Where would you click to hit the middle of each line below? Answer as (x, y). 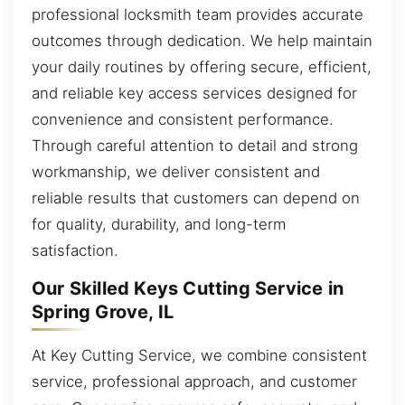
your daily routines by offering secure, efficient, (202, 66)
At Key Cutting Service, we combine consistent (199, 355)
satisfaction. (75, 250)
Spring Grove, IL (103, 312)
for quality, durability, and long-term (159, 224)
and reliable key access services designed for (194, 93)
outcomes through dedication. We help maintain (202, 40)
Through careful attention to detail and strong (195, 145)
